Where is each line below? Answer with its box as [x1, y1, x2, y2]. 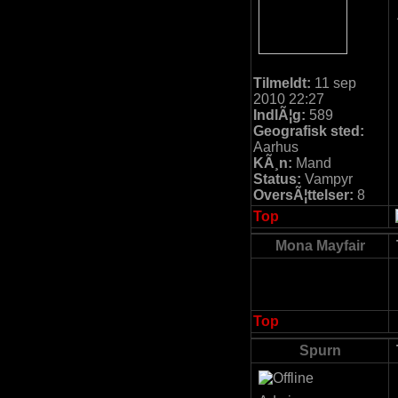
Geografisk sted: [253, 123, 364, 139]
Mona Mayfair [275, 238, 365, 253]
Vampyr [301, 171, 353, 187]
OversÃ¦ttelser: [253, 187, 354, 203]
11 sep [311, 76, 356, 91]
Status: [253, 171, 301, 187]
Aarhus [253, 139, 298, 155]
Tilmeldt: [253, 76, 311, 91]
